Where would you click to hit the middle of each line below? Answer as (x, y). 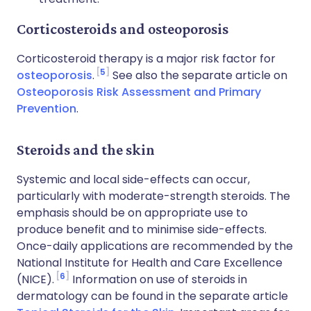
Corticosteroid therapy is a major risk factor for (146, 59)
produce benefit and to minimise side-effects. (142, 229)
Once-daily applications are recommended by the (155, 246)
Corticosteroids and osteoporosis (123, 29)
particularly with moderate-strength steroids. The (153, 196)
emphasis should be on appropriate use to (132, 213)
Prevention (47, 109)
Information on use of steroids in (158, 279)
